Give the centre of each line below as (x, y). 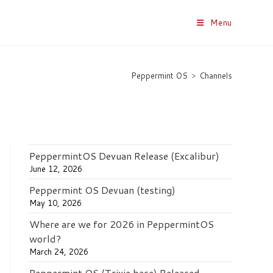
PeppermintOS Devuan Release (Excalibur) (124, 156)
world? (45, 239)
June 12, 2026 (55, 169)
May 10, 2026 (55, 203)
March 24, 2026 (58, 252)
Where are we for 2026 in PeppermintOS (121, 224)
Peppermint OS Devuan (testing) (102, 190)
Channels (215, 76)
